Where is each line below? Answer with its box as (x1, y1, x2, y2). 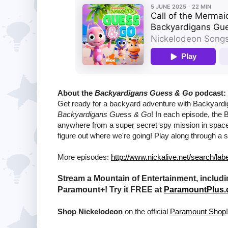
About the (58, 88, 95, 97)
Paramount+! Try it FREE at (58, 185, 164, 194)
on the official (123, 207, 170, 216)
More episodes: (58, 152, 111, 161)
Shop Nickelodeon (58, 207, 123, 216)
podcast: (193, 88, 226, 97)
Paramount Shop (170, 207, 226, 216)
